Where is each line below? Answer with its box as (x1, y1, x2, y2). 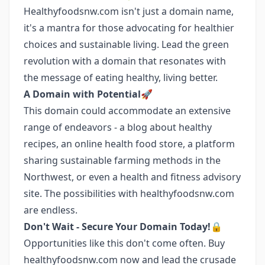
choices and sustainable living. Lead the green (24, 38, 229, 51)
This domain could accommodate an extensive (24, 104, 231, 117)
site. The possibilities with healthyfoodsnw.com (24, 187, 234, 200)
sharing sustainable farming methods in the (24, 154, 221, 167)
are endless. (24, 203, 77, 216)
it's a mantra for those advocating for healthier (24, 21, 234, 34)
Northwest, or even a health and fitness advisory (24, 170, 241, 183)
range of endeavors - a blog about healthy (24, 121, 212, 134)
